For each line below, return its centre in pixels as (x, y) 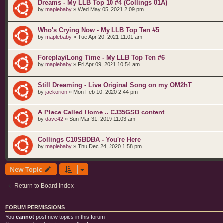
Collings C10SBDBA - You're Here (89, 140)
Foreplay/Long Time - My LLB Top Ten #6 (101, 57)
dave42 (54, 119)
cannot (25, 217)
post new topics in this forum (69, 217)
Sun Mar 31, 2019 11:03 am (102, 119)
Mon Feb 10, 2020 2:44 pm (106, 92)
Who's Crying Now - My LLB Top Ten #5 (99, 30)
